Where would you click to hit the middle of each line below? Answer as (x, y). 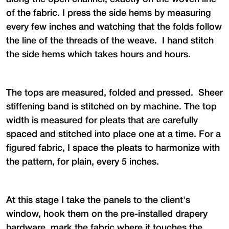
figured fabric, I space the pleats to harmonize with (113, 148)
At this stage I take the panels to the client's (98, 200)
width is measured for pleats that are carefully (102, 120)
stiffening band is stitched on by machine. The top (111, 107)
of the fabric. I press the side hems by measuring (109, 13)
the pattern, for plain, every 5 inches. (83, 162)
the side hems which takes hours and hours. (98, 54)
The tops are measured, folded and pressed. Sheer (114, 93)
